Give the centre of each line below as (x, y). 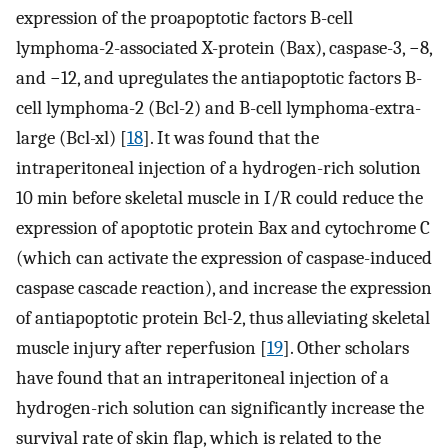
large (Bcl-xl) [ (71, 138)
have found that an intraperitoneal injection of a (202, 378)
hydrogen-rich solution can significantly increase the (220, 408)
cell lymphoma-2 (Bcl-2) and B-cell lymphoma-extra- (218, 108)
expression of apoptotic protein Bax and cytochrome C (223, 228)
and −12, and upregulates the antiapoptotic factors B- (219, 78)
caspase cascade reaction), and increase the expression (224, 288)
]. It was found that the (231, 138)
